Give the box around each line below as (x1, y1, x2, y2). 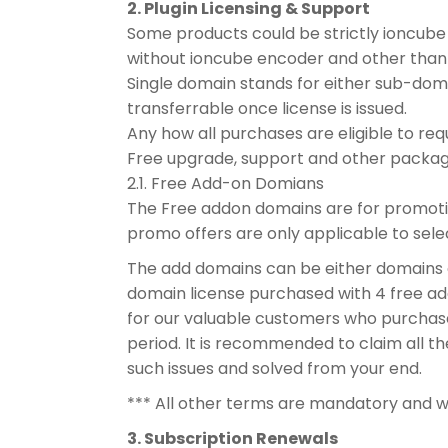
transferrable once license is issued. (127, 97, 407, 120)
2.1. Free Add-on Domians (127, 172, 324, 195)
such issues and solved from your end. (127, 357, 422, 380)
